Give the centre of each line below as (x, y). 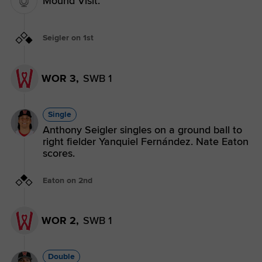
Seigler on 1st (68, 38)
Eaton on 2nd (68, 180)
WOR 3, (60, 78)
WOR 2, (60, 221)
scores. (59, 153)
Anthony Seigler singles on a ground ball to (142, 130)
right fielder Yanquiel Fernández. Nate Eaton (146, 141)
